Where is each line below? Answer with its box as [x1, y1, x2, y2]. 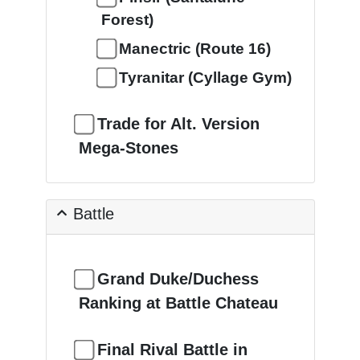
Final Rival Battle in [96, 341, 247, 358]
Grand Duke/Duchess [96, 270, 259, 288]
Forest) [100, 11, 153, 28]
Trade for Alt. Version [96, 115, 260, 133]
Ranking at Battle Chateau [78, 294, 278, 312]
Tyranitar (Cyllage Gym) [118, 69, 292, 86]
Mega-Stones [78, 139, 178, 157]
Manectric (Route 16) [118, 40, 271, 57]
